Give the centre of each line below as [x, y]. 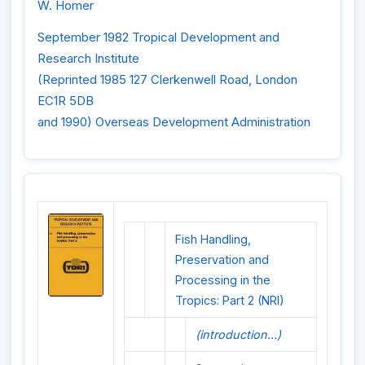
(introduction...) [238, 334]
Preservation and [222, 259]
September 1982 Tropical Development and [158, 37]
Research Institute [88, 59]
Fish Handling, [213, 239]
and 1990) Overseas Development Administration [174, 122]
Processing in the [223, 279]
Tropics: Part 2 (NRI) [230, 300]
